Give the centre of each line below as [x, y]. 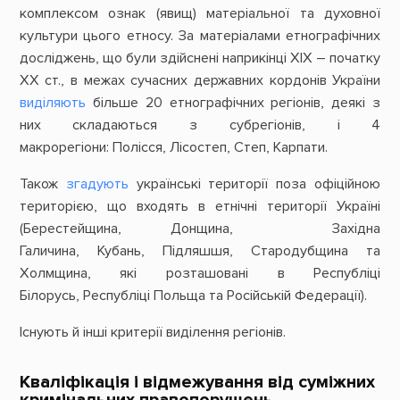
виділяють [52, 102]
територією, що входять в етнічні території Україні [200, 206]
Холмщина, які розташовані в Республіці [200, 273]
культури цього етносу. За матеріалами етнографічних [200, 35]
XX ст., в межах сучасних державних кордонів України [200, 80]
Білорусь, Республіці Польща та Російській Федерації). [193, 295]
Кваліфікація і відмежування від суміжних [197, 382]
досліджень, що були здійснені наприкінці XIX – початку [200, 58]
